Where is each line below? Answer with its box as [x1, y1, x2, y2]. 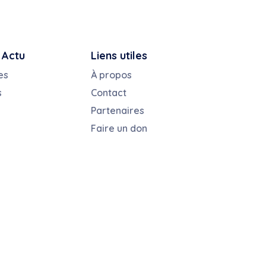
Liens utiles [91, 49, 148, 63]
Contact [91, 87, 127, 99]
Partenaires [91, 104, 145, 117]
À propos [91, 69, 132, 81]
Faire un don [91, 122, 148, 135]
